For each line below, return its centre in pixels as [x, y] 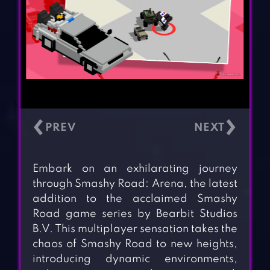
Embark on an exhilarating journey [135, 169]
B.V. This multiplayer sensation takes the [135, 229]
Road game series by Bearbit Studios [135, 214]
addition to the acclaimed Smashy [135, 199]
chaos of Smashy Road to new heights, [135, 244]
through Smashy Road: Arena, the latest [135, 184]
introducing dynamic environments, [135, 259]
